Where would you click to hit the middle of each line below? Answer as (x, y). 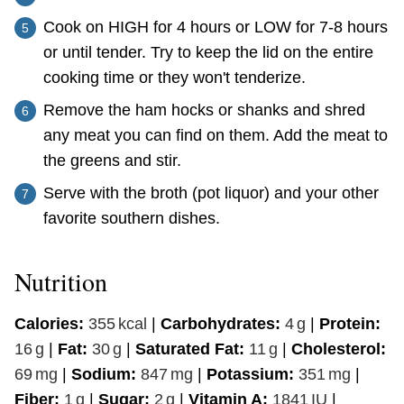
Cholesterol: (339, 349)
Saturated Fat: (192, 349)
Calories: (51, 323)
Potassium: (252, 374)
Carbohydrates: (223, 323)
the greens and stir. (112, 160)
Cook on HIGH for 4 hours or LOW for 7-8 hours (216, 27)
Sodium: (106, 374)
